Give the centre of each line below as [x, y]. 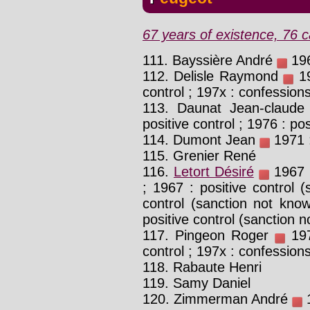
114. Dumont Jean [201, 139]
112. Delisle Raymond [213, 76]
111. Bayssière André [210, 60]
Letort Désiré [213, 171]
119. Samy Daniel [197, 283]
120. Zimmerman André [217, 299]
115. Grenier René [199, 155]
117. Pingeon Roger [209, 235]
